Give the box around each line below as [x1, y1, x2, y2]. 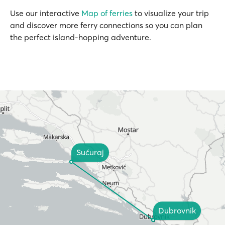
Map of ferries [81, 8, 133, 18]
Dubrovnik [158, 205, 196, 216]
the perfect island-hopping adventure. [10, 32, 151, 42]
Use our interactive [10, 8, 81, 18]
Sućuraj [76, 147, 104, 158]
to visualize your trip [133, 8, 209, 18]
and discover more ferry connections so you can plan [10, 20, 202, 30]
